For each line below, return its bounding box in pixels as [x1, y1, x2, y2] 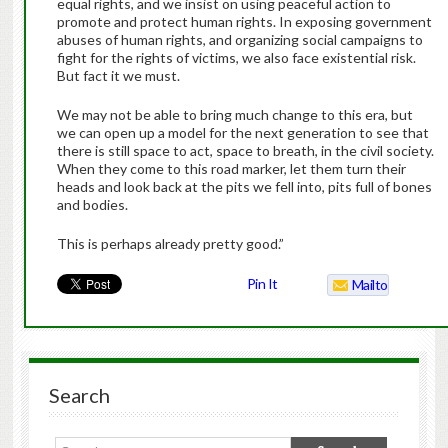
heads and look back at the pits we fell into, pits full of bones [56, 178, 432, 196]
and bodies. [56, 196, 128, 214]
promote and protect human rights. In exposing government [56, 13, 432, 31]
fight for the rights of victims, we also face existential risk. [56, 49, 416, 67]
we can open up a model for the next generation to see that [56, 124, 429, 142]
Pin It [246, 275, 278, 293]
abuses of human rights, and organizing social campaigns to [56, 31, 423, 49]
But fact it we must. [56, 67, 180, 85]
